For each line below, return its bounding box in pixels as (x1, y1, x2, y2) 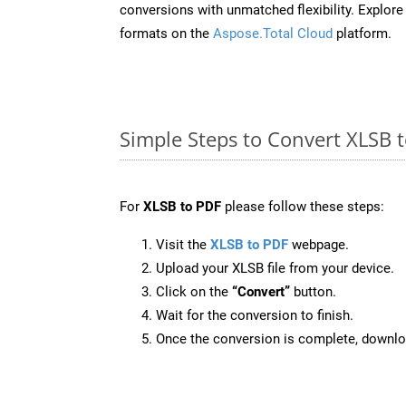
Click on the (156, 283, 232, 300)
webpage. (288, 236, 349, 253)
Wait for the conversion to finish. (156, 306, 353, 324)
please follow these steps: (221, 198, 384, 215)
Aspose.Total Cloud (213, 24, 333, 42)
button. (290, 283, 336, 300)
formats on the (120, 24, 213, 42)
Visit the (156, 236, 210, 253)
